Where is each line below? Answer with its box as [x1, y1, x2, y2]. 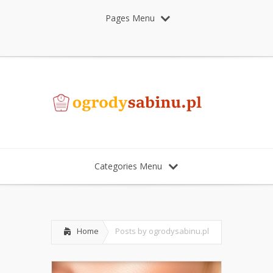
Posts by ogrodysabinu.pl [115, 225, 209, 236]
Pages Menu [105, 12, 155, 24]
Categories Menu [94, 160, 162, 172]
